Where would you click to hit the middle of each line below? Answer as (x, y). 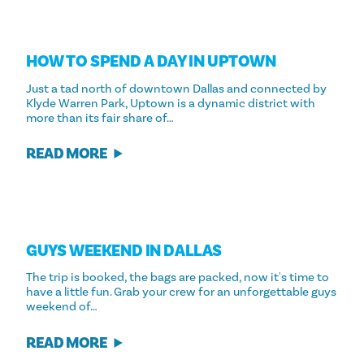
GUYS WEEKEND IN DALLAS (124, 251)
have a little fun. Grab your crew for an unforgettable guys (181, 292)
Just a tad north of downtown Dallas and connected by (176, 88)
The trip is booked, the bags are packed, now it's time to (178, 277)
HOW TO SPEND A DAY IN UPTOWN (151, 62)
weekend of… (62, 307)
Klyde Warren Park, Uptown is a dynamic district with (171, 103)
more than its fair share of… (100, 117)
